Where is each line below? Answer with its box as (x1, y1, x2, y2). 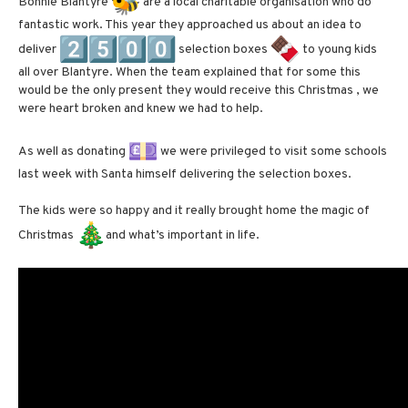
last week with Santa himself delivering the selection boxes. (18, 167, 354, 183)
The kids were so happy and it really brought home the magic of (18, 203, 370, 219)
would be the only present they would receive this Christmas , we (18, 83, 379, 99)
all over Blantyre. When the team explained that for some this (18, 65, 361, 81)
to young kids (300, 41, 377, 57)
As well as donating (18, 143, 128, 159)
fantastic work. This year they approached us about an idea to (18, 17, 362, 34)
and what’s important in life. (106, 227, 262, 243)
